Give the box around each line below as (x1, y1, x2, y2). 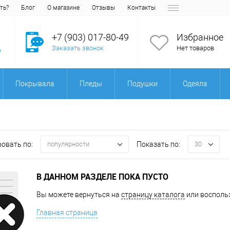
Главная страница (36, 208, 98, 217)
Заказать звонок (52, 44, 104, 52)
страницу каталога (121, 190, 185, 199)
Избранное (177, 32, 223, 43)
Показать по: (137, 140, 180, 148)
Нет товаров (177, 44, 214, 52)
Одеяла (183, 80, 207, 88)
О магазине (47, 4, 80, 11)
